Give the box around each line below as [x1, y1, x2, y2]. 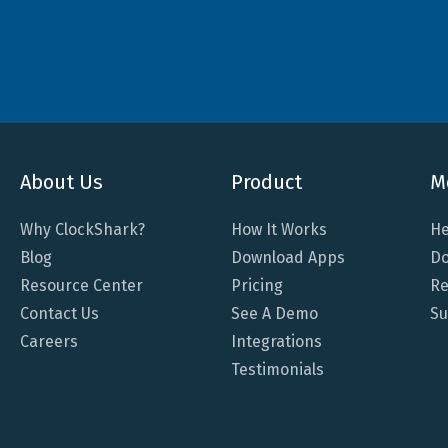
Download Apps [230, 248, 345, 268]
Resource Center [20, 276, 143, 296]
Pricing [230, 276, 283, 296]
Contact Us [20, 304, 99, 324]
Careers [20, 332, 78, 352]
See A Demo [230, 304, 318, 324]
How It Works [230, 220, 327, 240]
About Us [20, 170, 103, 195]
